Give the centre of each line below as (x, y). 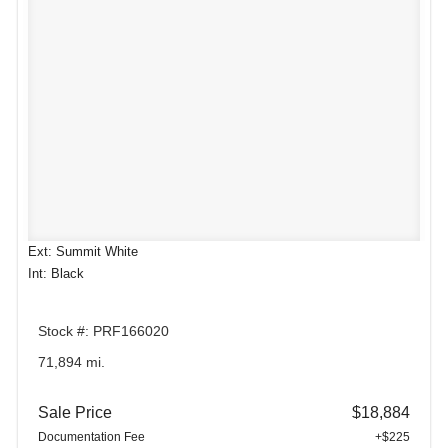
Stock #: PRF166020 (103, 330)
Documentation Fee (91, 436)
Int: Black (56, 274)
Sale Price (75, 412)
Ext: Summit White (83, 252)
